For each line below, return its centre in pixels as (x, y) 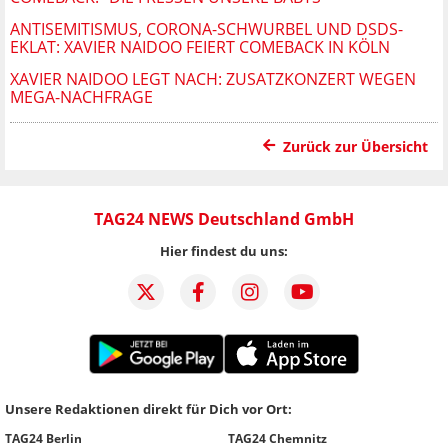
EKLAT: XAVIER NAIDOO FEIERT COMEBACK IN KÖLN (200, 46)
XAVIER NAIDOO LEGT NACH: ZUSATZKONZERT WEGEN (213, 78)
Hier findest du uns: (224, 250)
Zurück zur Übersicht (355, 146)
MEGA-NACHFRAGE (81, 96)
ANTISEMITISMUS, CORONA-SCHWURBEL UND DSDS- (206, 28)
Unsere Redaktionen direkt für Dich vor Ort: (148, 408)
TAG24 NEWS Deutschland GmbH (224, 218)
